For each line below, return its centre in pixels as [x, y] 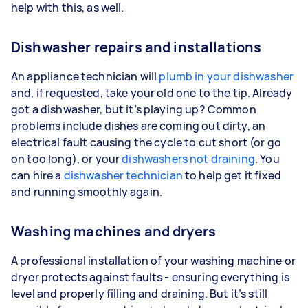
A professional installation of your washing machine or [154, 260]
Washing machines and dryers [114, 231]
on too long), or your [67, 158]
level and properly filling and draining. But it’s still [140, 293]
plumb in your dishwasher [226, 76]
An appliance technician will [85, 76]
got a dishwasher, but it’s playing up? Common [134, 109]
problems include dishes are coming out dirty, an [139, 125]
